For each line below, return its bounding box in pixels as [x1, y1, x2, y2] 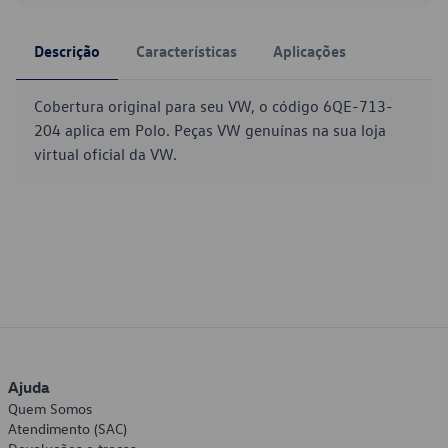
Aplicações [273, 41, 346, 61]
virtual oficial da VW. [34, 144, 177, 164]
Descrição [34, 41, 100, 61]
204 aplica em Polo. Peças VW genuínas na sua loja [34, 120, 386, 140]
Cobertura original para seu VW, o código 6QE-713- [34, 96, 393, 116]
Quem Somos [8, 399, 92, 418]
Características [136, 41, 237, 61]
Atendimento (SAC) [8, 419, 127, 438]
